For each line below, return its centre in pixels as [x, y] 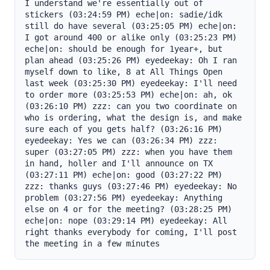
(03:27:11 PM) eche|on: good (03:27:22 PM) [124, 175]
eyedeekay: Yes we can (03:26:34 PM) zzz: [121, 140]
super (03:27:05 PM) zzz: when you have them [128, 152]
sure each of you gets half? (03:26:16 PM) [124, 129]
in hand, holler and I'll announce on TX [119, 163]
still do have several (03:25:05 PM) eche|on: [131, 26]
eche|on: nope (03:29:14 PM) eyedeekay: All [126, 221]
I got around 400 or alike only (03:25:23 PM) [131, 37]
